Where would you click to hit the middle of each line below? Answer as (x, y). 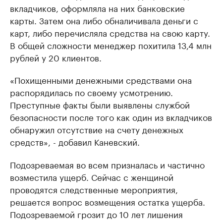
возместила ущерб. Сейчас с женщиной (92, 176)
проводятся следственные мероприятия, (94, 189)
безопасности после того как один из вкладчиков (111, 116)
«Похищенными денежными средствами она (101, 79)
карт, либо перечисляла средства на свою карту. (110, 32)
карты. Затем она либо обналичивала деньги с (104, 20)
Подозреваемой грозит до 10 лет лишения (96, 214)
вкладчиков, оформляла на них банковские (97, 7)
